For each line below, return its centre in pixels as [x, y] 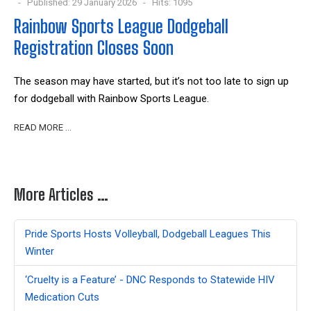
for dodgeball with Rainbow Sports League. [113, 99]
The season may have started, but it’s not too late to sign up [151, 82]
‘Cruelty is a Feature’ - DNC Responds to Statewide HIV [150, 279]
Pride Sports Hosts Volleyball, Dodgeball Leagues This [148, 234]
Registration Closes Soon [94, 48]
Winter [40, 251]
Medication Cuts [62, 297]
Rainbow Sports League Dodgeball [121, 27]
